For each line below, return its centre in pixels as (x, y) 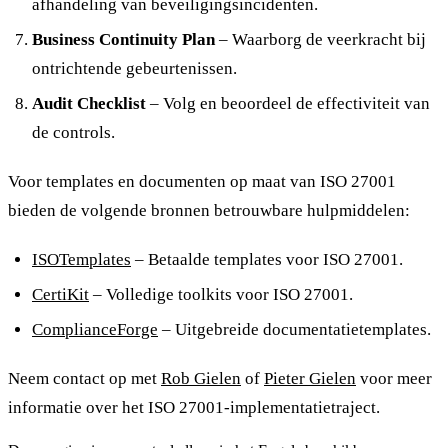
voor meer (394, 378)
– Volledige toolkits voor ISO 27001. (221, 294)
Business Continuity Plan (123, 39)
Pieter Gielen (310, 378)
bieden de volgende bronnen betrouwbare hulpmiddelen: (209, 210)
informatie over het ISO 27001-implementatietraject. (194, 407)
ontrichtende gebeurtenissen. (134, 68)
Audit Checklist (89, 103)
